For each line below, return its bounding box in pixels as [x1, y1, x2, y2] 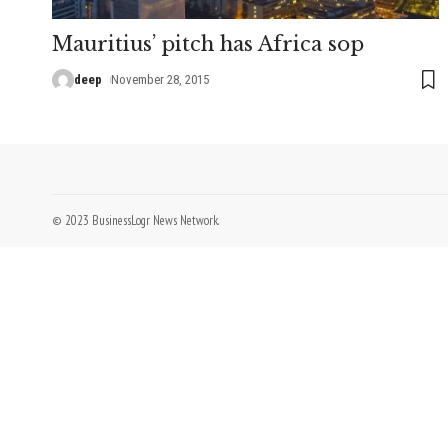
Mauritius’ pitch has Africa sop [52, 31, 364, 56]
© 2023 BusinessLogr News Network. [52, 211, 219, 229]
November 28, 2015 [110, 71, 209, 87]
